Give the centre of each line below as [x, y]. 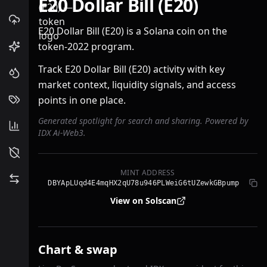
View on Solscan [143, 201]
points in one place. [82, 100]
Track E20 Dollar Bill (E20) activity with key [131, 69]
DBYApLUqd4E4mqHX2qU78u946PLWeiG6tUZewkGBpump [144, 183]
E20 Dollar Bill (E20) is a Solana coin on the [133, 31]
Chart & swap [78, 249]
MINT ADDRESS [148, 173]
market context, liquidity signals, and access [137, 85]
